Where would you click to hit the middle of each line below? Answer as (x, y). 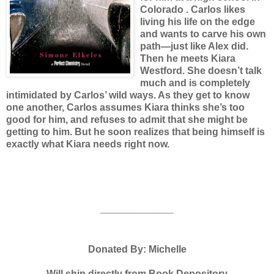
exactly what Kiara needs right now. (88, 144)
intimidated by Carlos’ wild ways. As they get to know (128, 95)
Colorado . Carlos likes (193, 9)
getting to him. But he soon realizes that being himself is (135, 131)
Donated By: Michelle (137, 249)
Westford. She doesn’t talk (201, 70)
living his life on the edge (198, 21)
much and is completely (195, 83)
